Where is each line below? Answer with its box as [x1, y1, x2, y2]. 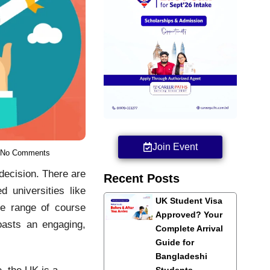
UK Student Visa [155, 195, 222, 206]
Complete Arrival [155, 223, 223, 233]
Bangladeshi [155, 251, 207, 261]
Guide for [155, 237, 194, 247]
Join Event [152, 141, 198, 152]
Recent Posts [104, 171, 180, 185]
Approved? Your [155, 209, 222, 219]
